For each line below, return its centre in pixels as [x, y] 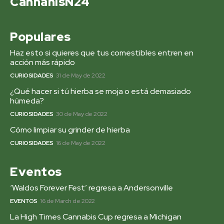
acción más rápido [42, 62]
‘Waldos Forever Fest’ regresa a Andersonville [91, 188]
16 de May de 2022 [80, 143]
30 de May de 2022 [81, 114]
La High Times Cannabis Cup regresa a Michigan [96, 217]
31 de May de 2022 [80, 76]
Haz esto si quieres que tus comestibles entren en [102, 53]
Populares [40, 37]
